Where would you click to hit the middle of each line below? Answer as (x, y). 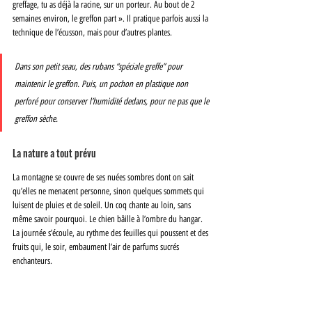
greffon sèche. (36, 119)
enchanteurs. (32, 261)
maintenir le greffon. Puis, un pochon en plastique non (102, 84)
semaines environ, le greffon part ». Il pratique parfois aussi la (111, 18)
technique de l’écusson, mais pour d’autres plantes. (92, 32)
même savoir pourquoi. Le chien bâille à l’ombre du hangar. (109, 219)
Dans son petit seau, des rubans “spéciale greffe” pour (100, 67)
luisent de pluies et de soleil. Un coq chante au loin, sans (103, 205)
